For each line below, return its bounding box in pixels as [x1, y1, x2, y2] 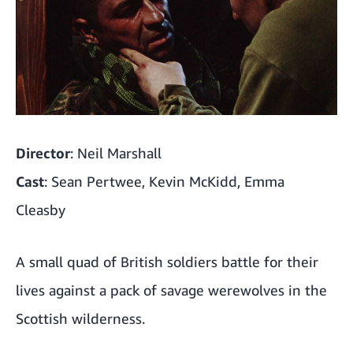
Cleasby [16, 201, 65, 219]
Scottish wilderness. [16, 310, 145, 328]
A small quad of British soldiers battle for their [16, 253, 318, 271]
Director [16, 144, 70, 162]
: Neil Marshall [70, 144, 162, 162]
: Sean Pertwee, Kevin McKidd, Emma [44, 173, 284, 191]
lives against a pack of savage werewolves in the [16, 281, 327, 299]
